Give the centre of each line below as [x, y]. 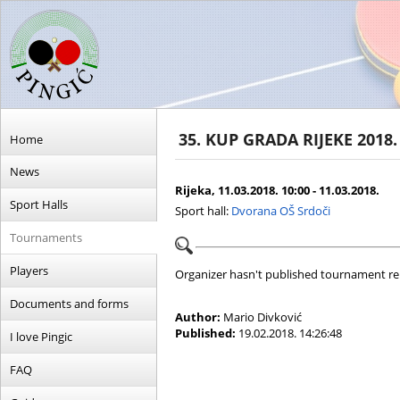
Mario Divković [261, 317]
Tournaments [46, 237]
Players [29, 271]
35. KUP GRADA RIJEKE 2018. [288, 139]
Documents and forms [69, 304]
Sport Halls [39, 204]
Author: [198, 317]
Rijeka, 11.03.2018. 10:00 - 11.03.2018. [277, 190]
